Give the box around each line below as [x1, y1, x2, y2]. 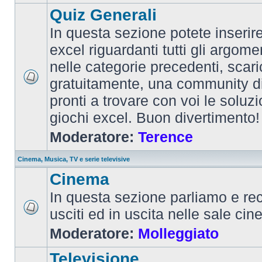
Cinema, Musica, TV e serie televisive [18, 156, 130, 163]
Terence [138, 129, 193, 145]
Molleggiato [138, 225, 219, 242]
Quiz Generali [50, 6, 157, 24]
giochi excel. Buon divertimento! [50, 109, 260, 126]
